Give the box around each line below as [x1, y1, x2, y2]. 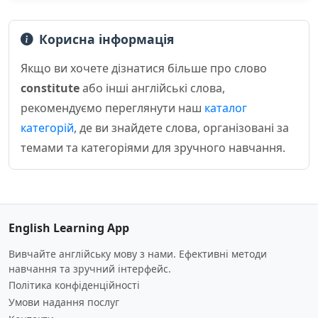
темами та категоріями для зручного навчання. [21, 140, 285, 155]
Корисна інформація [39, 31, 174, 48]
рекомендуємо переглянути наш [21, 100, 204, 116]
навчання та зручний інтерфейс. [9, 262, 171, 275]
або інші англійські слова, [79, 80, 225, 96]
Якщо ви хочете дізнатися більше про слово [21, 60, 267, 76]
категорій [21, 120, 74, 136]
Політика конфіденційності [9, 278, 140, 292]
